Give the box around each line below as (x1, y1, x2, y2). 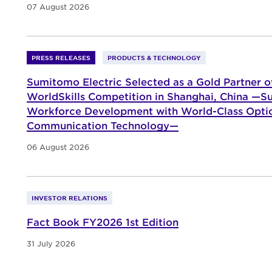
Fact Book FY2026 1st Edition (27, 216, 178, 228)
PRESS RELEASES (32, 53, 90, 62)
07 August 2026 (27, 2, 89, 12)
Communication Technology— (27, 119, 178, 132)
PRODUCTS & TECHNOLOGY (107, 53, 201, 62)
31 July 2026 (27, 239, 75, 249)
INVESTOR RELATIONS (32, 194, 107, 202)
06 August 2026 (27, 142, 89, 152)
